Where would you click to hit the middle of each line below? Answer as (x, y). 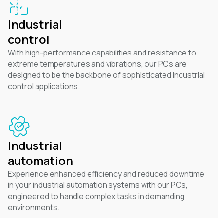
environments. (33, 207)
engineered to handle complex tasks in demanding (96, 196)
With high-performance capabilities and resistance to (102, 53)
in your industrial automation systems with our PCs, (98, 185)
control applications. (44, 86)
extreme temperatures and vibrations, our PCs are (97, 64)
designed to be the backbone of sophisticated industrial (106, 75)
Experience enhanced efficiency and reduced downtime (106, 173)
